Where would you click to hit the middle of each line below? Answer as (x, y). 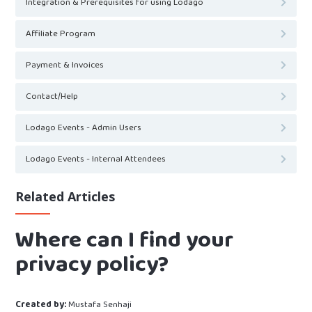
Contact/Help (52, 96)
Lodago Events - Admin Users (84, 127)
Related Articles (65, 196)
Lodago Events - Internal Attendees (96, 159)
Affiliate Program (61, 33)
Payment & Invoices (65, 65)
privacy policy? (92, 264)
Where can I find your (125, 240)
